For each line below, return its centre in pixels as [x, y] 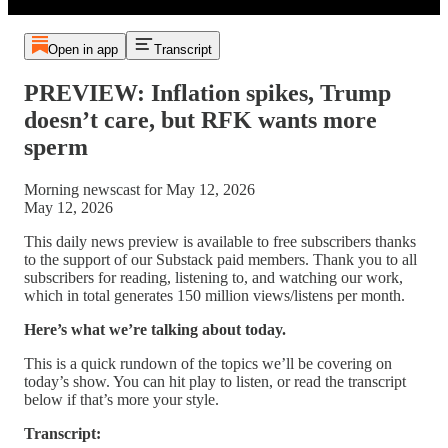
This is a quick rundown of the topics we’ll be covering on [208, 363]
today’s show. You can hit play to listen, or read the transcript [215, 381]
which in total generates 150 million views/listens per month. [214, 295]
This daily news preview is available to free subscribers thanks [220, 241]
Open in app [82, 49]
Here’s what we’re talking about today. [155, 329]
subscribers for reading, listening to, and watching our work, [213, 277]
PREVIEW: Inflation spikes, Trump [207, 92]
